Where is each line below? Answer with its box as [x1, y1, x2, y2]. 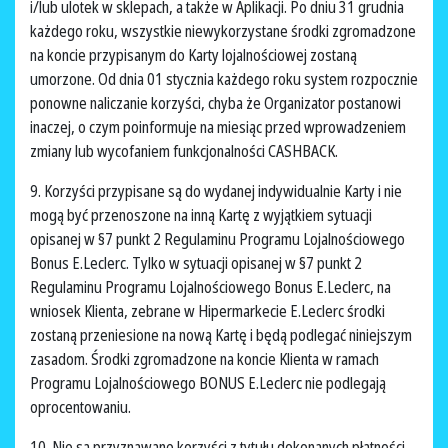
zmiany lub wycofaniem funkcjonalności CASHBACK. [30, 140, 341, 163]
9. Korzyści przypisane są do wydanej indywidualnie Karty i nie [30, 180, 402, 203]
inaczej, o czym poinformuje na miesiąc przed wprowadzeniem [30, 116, 406, 139]
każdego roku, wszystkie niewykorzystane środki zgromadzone [30, 20, 416, 43]
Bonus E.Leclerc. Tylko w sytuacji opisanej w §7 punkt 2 [30, 252, 362, 275]
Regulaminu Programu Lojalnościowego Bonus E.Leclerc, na [30, 276, 391, 299]
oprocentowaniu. [30, 396, 134, 419]
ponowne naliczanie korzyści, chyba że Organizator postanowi [30, 92, 401, 115]
